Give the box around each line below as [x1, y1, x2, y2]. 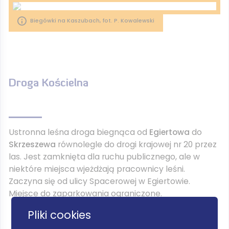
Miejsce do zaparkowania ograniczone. [9, 188, 162, 199]
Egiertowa [149, 126, 190, 138]
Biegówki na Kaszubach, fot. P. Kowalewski [30, 17, 154, 25]
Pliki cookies [28, 207, 91, 222]
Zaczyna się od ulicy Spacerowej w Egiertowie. [9, 175, 190, 187]
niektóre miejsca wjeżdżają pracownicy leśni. [9, 163, 185, 175]
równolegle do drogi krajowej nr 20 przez [56, 139, 217, 150]
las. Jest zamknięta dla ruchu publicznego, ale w [9, 151, 200, 163]
